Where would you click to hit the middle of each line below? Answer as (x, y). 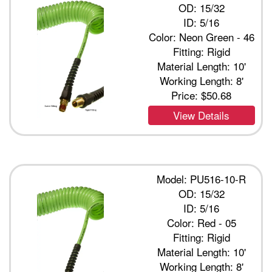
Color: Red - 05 (201, 223)
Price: (186, 95)
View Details (202, 115)
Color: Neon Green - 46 (201, 37)
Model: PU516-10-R (202, 179)
